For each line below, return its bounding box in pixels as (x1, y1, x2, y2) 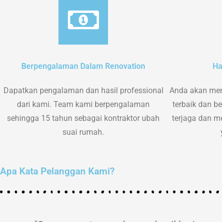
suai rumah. (62, 127, 104, 137)
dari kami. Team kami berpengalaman (17, 99, 150, 109)
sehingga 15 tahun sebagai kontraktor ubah (7, 113, 160, 123)
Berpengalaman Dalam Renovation (21, 61, 145, 71)
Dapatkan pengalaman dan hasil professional (3, 85, 164, 95)
